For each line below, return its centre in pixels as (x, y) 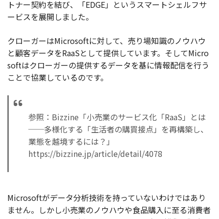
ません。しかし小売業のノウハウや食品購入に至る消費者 (109, 209)
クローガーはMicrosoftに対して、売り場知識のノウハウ (107, 40)
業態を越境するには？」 (71, 141)
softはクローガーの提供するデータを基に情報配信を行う (108, 65)
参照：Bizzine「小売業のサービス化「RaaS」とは (117, 117)
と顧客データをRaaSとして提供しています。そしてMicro (108, 53)
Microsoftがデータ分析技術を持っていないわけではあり (107, 197)
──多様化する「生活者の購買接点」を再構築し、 (118, 129)
